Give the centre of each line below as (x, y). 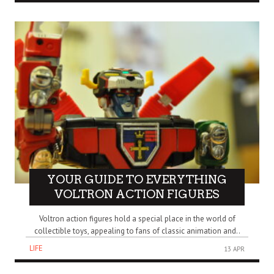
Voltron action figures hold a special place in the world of (137, 218)
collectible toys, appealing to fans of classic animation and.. (137, 231)
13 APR (234, 249)
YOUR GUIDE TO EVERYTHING (137, 179)
